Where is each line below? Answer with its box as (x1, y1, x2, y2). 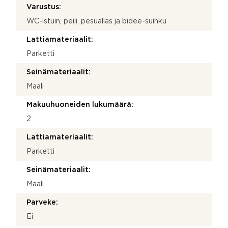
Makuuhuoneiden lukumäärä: (26, 101, 133, 108)
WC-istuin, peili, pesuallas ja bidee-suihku (26, 18, 166, 24)
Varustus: (26, 4, 61, 10)
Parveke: (26, 199, 58, 206)
